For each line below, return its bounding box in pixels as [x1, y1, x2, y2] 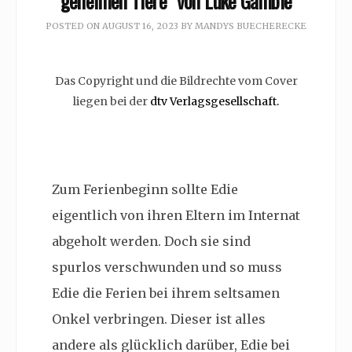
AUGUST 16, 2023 [102, 20, 178, 31]
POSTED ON [46, 20, 102, 31]
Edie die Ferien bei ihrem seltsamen [52, 285, 280, 302]
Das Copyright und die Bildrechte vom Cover [54, 74, 298, 89]
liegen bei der [73, 94, 150, 109]
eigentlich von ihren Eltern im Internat [52, 207, 300, 224]
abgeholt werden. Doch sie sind [52, 233, 251, 250]
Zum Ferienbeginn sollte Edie [52, 181, 238, 198]
